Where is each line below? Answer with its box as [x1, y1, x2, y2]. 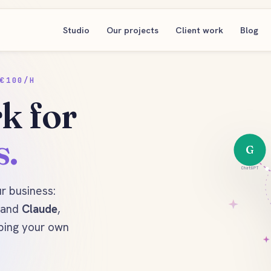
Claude [22, 201, 57, 217]
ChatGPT [241, 165, 259, 171]
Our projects [106, 24, 158, 36]
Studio [63, 24, 90, 36]
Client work [175, 24, 223, 36]
